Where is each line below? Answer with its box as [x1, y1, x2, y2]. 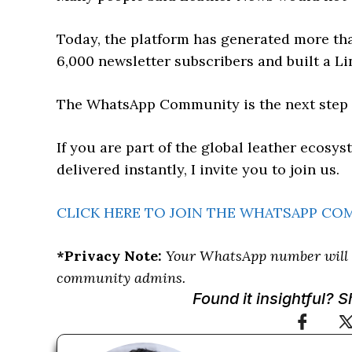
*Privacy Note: [57, 247, 162, 265]
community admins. [57, 269, 185, 287]
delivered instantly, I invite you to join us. [57, 160, 339, 178]
